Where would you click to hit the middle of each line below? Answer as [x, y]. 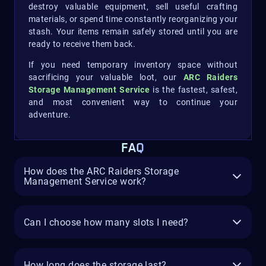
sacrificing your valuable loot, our [106, 77]
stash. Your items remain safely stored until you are [133, 32]
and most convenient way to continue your [133, 102]
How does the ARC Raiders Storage [102, 172]
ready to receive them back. [82, 44]
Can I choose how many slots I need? [106, 222]
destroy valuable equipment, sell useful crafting [133, 7]
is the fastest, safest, [194, 90]
